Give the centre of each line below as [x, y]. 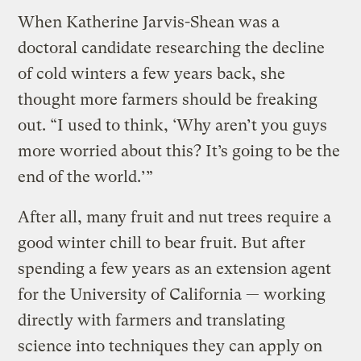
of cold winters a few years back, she [152, 73]
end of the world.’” [86, 176]
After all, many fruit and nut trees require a [175, 217]
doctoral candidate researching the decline [172, 48]
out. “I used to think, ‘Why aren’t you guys [173, 125]
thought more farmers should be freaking [168, 99]
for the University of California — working [172, 294]
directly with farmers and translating [152, 320]
